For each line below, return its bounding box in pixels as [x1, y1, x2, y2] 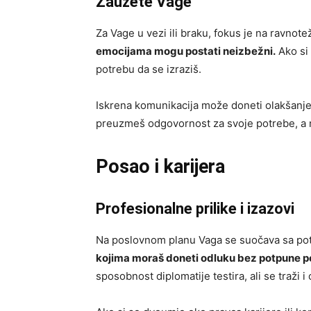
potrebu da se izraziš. [96, 62, 201, 76]
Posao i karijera [96, 155, 225, 178]
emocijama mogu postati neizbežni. [96, 44, 276, 58]
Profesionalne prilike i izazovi [96, 199, 294, 217]
